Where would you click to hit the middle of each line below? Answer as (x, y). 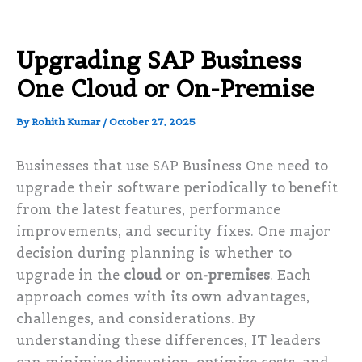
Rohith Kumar (67, 122)
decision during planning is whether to (154, 254)
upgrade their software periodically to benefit (177, 188)
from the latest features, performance (148, 210)
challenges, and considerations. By (136, 319)
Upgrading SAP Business (159, 61)
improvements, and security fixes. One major (173, 232)
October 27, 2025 (152, 122)
